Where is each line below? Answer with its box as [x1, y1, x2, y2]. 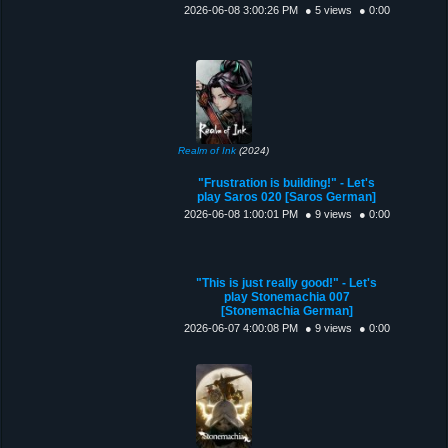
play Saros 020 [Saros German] [197, 189, 377, 204]
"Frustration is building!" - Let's [198, 175, 376, 190]
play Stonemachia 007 [223, 289, 350, 304]
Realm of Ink [178, 144, 237, 156]
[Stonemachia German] [220, 303, 353, 318]
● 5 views [304, 3, 352, 16]
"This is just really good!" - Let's [196, 275, 378, 290]
